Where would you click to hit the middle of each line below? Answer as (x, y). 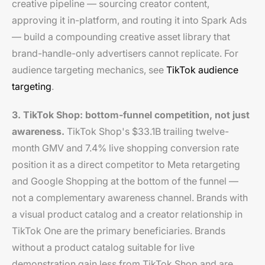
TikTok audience (202, 70)
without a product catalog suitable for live (103, 247)
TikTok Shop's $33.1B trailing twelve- (147, 131)
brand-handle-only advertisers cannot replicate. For (125, 53)
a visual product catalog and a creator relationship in (127, 214)
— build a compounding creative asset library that (121, 36)
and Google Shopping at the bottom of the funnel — (125, 181)
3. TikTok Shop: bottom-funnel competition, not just (131, 114)
